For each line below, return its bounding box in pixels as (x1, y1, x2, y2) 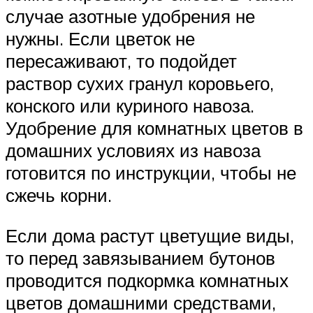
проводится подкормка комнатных (6, 269, 289, 292)
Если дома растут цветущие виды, (6, 224, 294, 247)
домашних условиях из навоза (6, 139, 261, 162)
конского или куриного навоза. (6, 94, 254, 117)
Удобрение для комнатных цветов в (6, 117, 303, 140)
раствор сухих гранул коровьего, (6, 72, 274, 95)
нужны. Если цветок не (6, 27, 195, 50)
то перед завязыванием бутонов (6, 247, 275, 270)
